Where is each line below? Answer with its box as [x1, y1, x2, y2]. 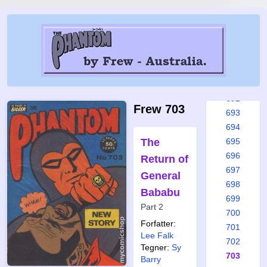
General [141, 170, 181, 182]
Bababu [141, 187, 180, 198]
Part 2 [141, 202, 163, 212]
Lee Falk [141, 231, 173, 240]
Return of [141, 153, 188, 165]
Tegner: [141, 243, 169, 252]
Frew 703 [133, 103, 185, 116]
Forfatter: [141, 219, 176, 228]
